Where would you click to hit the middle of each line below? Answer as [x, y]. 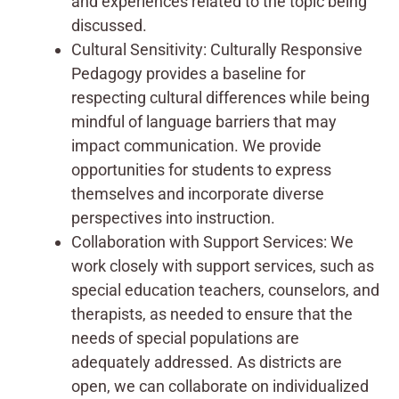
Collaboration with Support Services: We [212, 241]
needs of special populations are [185, 338]
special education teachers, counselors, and [225, 289]
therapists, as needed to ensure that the [212, 313]
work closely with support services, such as [223, 265]
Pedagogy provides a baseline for [188, 73]
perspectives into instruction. [173, 217]
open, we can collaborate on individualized [220, 386]
